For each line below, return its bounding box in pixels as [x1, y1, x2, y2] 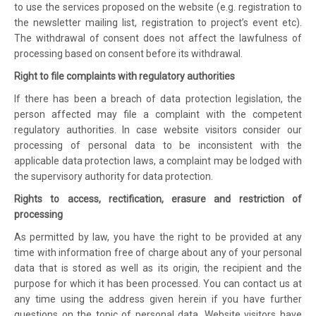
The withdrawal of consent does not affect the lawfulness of [14, 32, 302, 44]
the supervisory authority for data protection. [14, 171, 213, 182]
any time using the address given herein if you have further [14, 293, 302, 305]
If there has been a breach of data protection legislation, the [14, 93, 302, 104]
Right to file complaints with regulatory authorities [14, 71, 235, 82]
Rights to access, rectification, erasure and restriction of [14, 193, 302, 205]
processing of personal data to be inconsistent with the [14, 140, 302, 151]
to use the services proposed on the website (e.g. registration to [14, 1, 302, 13]
